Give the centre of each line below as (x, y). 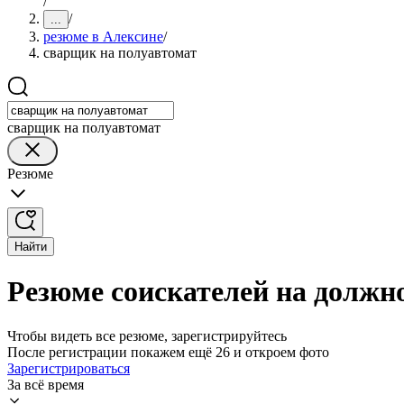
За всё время (46, 384)
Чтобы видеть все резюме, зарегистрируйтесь (147, 335)
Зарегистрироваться (69, 368)
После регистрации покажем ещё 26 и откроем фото (168, 352)
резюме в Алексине (103, 37)
